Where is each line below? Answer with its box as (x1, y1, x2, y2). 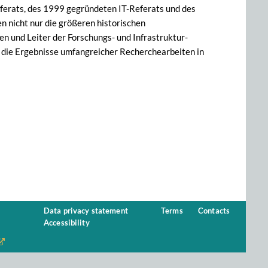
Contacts (198, 206, 230, 215)
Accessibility (44, 218, 90, 227)
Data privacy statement (44, 206, 128, 215)
